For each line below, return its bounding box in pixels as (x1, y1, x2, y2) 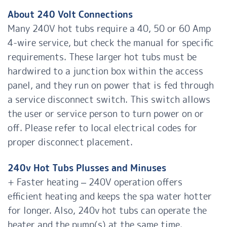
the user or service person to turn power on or (8, 107, 204, 121)
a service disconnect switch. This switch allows (8, 93, 210, 106)
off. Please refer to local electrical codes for (8, 122, 197, 135)
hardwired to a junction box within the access (8, 65, 203, 78)
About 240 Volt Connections (8, 8, 133, 21)
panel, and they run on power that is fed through (8, 79, 214, 92)
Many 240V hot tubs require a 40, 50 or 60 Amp (8, 22, 211, 35)
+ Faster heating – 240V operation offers (8, 176, 182, 189)
